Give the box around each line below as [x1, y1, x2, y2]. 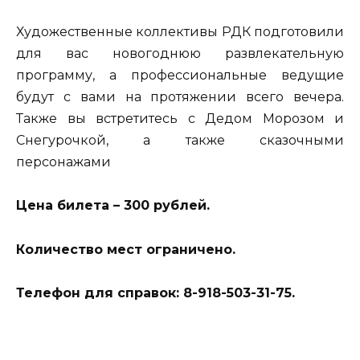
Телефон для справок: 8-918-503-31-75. [16, 284, 295, 301]
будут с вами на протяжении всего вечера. [16, 89, 344, 105]
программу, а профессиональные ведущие [16, 67, 344, 84]
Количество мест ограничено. [16, 241, 235, 257]
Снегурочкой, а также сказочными [16, 133, 344, 149]
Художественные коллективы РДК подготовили [16, 24, 344, 40]
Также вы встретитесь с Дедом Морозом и [16, 111, 344, 127]
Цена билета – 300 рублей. [16, 198, 210, 214]
